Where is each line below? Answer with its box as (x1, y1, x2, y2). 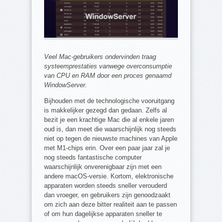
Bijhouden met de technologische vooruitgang (44, 97, 174, 105)
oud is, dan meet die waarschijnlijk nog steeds (44, 125, 176, 133)
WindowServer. (44, 81, 87, 89)
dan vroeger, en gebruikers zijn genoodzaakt (44, 191, 170, 199)
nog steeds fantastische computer (44, 153, 142, 161)
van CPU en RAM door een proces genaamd (44, 71, 171, 79)
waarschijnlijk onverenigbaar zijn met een (44, 163, 162, 170)
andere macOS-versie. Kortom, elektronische (44, 172, 173, 180)
